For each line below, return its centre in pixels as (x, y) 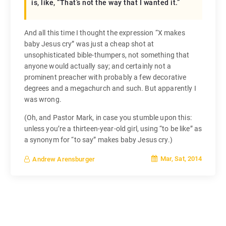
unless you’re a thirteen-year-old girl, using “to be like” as (113, 128)
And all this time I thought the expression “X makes (104, 33)
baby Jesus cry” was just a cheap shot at (89, 44)
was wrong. (43, 99)
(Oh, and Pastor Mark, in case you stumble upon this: (108, 117)
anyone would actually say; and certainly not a (97, 66)
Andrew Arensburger (64, 159)
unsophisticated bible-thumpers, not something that (107, 55)
